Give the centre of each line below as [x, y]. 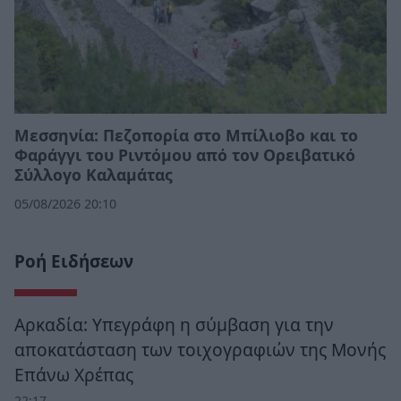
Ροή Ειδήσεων [74, 261]
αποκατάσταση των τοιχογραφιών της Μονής [200, 349]
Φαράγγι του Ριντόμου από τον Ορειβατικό [185, 154]
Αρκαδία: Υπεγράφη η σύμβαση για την [174, 324]
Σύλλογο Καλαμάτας [94, 174]
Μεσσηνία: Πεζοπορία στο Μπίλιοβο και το [186, 135]
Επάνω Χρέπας [74, 374]
